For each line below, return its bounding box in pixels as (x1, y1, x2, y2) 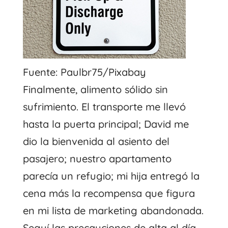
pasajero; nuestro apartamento (22, 152, 172, 165)
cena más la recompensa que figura (22, 186, 195, 199)
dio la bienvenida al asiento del (22, 134, 169, 148)
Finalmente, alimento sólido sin (22, 82, 168, 96)
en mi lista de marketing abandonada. (22, 204, 204, 217)
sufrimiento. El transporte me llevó (22, 100, 186, 113)
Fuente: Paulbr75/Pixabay (22, 65, 146, 78)
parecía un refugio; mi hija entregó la (22, 169, 199, 182)
